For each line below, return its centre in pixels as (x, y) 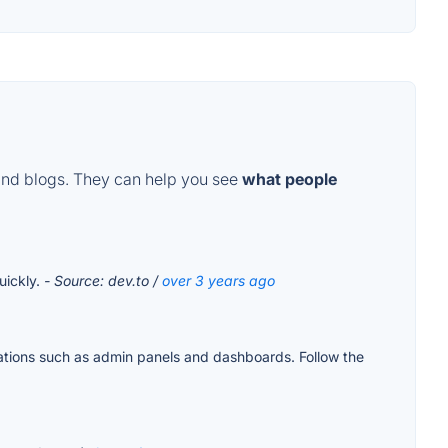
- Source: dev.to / (103, 281)
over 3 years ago (218, 281)
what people (289, 179)
